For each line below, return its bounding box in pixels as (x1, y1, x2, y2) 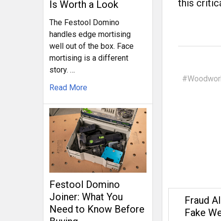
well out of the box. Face (49, 41, 134, 51)
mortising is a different (49, 53, 128, 63)
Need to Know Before (49, 203, 145, 215)
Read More (49, 82, 87, 92)
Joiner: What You (49, 190, 123, 203)
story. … (49, 65, 75, 74)
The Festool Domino (49, 17, 119, 27)
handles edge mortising (49, 29, 131, 39)
